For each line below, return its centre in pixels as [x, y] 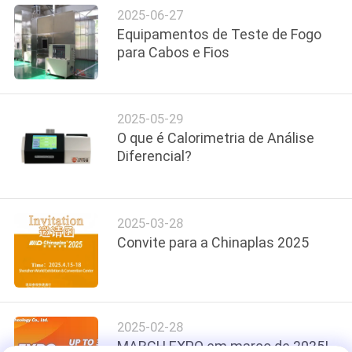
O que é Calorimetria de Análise [216, 138]
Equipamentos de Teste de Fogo [220, 34]
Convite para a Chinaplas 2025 [213, 242]
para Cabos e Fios [174, 52]
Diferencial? [155, 156]
